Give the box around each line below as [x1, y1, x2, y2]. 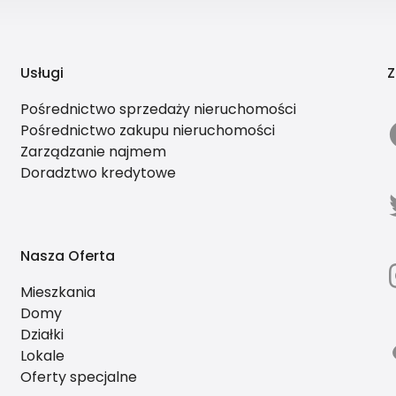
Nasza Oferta [19, 245, 115, 266]
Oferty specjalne [19, 366, 137, 387]
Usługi [19, 62, 64, 83]
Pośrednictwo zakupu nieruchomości [19, 119, 275, 141]
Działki [19, 324, 64, 345]
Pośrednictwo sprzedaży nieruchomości [19, 98, 296, 119]
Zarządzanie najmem [19, 141, 166, 162]
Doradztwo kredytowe [19, 162, 176, 183]
